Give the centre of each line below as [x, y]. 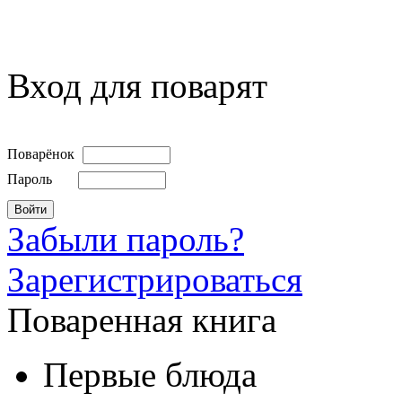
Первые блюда [150, 374]
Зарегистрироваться [155, 279]
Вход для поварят [137, 85]
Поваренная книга [142, 319]
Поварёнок [41, 153]
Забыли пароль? [126, 239]
